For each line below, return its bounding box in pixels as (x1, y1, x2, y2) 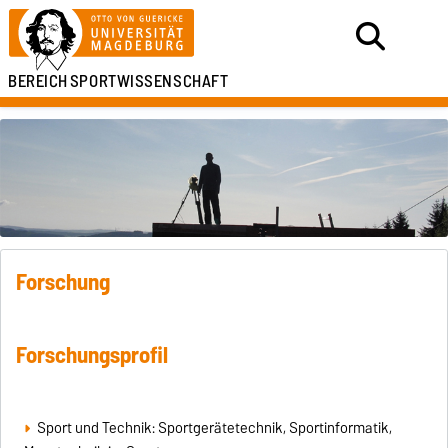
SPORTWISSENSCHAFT (69, 67, 229, 95)
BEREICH (8, 67, 68, 95)
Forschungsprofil (16, 335, 169, 374)
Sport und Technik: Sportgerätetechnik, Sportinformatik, (36, 415, 392, 440)
